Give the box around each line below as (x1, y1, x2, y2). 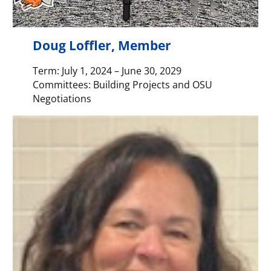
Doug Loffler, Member (32, 36, 171, 54)
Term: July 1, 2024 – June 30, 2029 (32, 64, 181, 78)
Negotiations (32, 91, 91, 106)
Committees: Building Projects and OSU (32, 77, 212, 92)
